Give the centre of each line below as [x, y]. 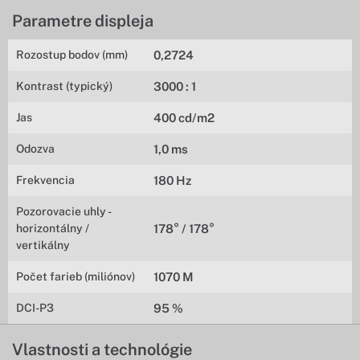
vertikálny [43, 245]
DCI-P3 [35, 308]
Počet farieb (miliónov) [76, 276]
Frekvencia [45, 180]
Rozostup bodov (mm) [72, 55]
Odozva [35, 149]
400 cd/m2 [184, 118]
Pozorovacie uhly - [63, 211]
